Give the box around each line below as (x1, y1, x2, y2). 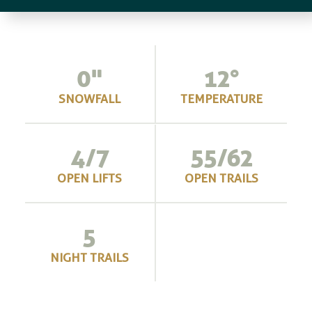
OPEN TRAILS (185, 170, 259, 185)
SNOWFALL (58, 91, 121, 107)
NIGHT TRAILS (50, 249, 130, 265)
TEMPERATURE (180, 91, 263, 107)
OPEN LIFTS (57, 170, 123, 185)
